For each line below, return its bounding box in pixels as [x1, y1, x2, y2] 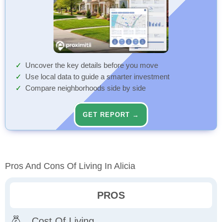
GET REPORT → [83, 111, 139, 119]
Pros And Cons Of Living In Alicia [5, 161, 135, 171]
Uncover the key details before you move [25, 61, 158, 70]
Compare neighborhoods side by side [25, 84, 146, 93]
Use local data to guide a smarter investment [25, 73, 169, 81]
